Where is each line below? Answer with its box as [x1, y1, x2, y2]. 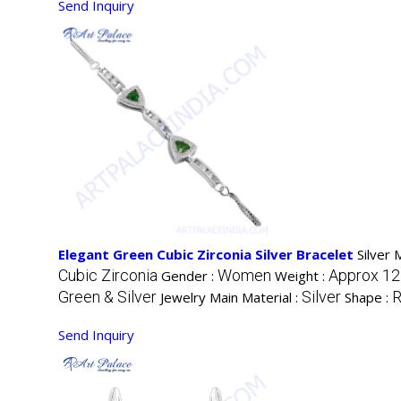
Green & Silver [58, 287, 157, 307]
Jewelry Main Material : [160, 288, 302, 307]
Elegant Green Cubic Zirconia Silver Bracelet [58, 245, 354, 264]
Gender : [161, 267, 218, 286]
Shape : [345, 288, 392, 307]
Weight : [275, 267, 328, 286]
